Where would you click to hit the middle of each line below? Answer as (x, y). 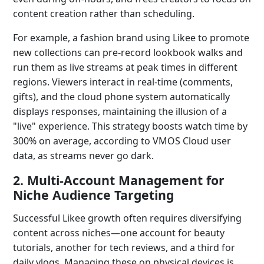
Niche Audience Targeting (93, 195)
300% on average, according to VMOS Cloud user (122, 141)
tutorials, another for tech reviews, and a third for (124, 247)
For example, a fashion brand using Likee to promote (131, 38)
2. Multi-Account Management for (119, 180)
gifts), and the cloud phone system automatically (121, 97)
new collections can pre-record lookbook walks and (128, 52)
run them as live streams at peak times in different (125, 67)
